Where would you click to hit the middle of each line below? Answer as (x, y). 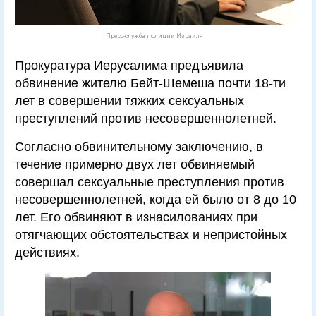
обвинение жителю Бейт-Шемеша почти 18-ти (150, 83)
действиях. (47, 253)
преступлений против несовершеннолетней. (146, 119)
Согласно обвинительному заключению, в (139, 147)
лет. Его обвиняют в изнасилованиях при (136, 217)
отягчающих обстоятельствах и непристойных (151, 235)
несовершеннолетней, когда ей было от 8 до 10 (156, 200)
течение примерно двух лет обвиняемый (135, 164)
